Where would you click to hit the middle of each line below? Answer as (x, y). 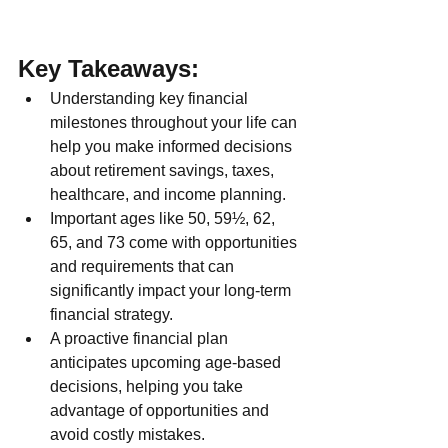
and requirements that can (144, 266)
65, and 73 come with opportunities (175, 242)
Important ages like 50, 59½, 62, (164, 218)
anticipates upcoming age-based (167, 362)
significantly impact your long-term (172, 290)
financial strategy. (111, 314)
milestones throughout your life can (175, 122)
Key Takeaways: (108, 68)
